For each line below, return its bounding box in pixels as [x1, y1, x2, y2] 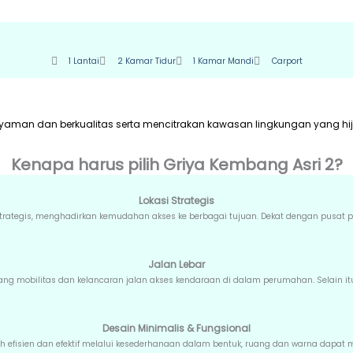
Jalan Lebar [148, 258, 205, 272]
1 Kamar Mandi [193, 55, 254, 67]
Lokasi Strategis [139, 194, 214, 208]
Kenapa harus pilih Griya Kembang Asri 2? [10, 154, 343, 176]
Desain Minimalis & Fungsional [102, 321, 251, 336]
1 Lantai [69, 55, 99, 67]
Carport [271, 55, 303, 67]
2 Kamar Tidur [117, 55, 176, 67]
